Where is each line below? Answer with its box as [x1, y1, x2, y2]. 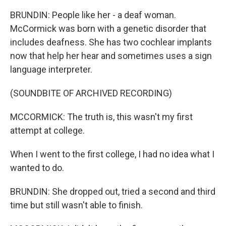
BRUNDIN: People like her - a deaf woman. [10, 10, 176, 21]
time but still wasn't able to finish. [10, 200, 143, 211]
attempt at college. [10, 125, 85, 136]
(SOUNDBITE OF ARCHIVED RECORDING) [10, 88, 172, 99]
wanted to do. [10, 162, 64, 174]
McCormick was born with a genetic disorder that [10, 23, 206, 34]
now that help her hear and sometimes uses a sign [10, 50, 212, 62]
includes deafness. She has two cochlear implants [10, 37, 212, 48]
